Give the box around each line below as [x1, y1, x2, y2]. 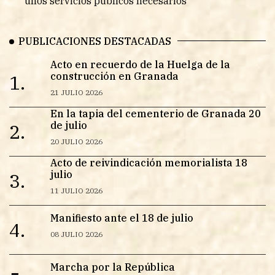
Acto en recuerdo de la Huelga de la [50, 58, 230, 71]
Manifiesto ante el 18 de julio [50, 211, 193, 224]
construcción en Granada [50, 69, 179, 82]
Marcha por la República [50, 260, 175, 273]
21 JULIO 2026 [50, 87, 103, 97]
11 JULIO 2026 [50, 185, 103, 195]
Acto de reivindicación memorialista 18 [50, 156, 247, 169]
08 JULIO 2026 [50, 229, 103, 239]
